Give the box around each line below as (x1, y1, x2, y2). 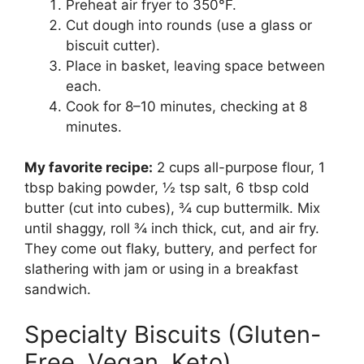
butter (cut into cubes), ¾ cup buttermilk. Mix (24, 200, 320, 217)
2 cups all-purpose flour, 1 (153, 159, 325, 176)
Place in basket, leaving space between (66, 57, 325, 74)
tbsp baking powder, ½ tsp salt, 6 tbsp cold (24, 180, 310, 197)
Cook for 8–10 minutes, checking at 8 (66, 97, 307, 115)
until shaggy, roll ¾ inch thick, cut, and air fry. (24, 220, 319, 237)
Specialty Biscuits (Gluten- (24, 319, 321, 349)
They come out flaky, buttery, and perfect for (24, 240, 317, 258)
